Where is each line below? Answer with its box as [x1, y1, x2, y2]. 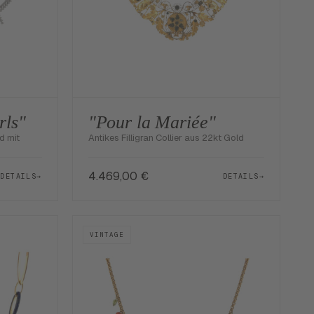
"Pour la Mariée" [88, 112, 216, 133]
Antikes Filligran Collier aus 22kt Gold [88, 132, 244, 144]
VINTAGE [89, 231, 124, 240]
